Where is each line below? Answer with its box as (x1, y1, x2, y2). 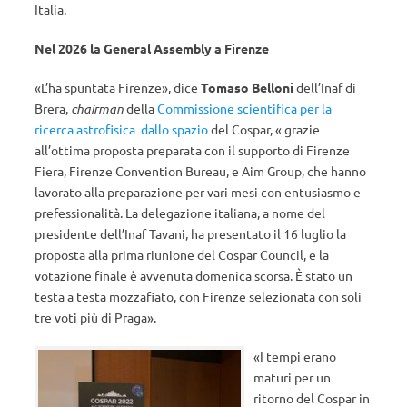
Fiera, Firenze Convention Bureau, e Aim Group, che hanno (35, 163, 366, 179)
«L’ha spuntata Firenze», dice (35, 79, 201, 95)
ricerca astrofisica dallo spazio (35, 121, 208, 137)
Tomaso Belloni (201, 79, 293, 95)
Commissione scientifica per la (157, 100, 332, 116)
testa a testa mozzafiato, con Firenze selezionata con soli (35, 288, 362, 304)
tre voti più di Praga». (35, 309, 156, 325)
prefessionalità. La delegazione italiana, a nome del (35, 204, 325, 221)
